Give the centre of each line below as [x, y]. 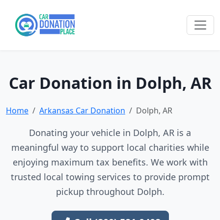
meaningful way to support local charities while [110, 147]
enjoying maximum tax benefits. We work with [110, 162]
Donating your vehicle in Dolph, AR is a [110, 133]
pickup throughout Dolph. [110, 192]
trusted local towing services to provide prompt [110, 177]
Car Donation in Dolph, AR [110, 83]
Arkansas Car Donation [82, 110]
